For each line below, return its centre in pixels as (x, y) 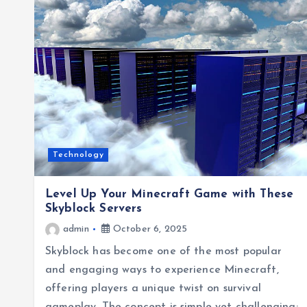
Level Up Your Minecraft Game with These (170, 194)
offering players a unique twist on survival (153, 288)
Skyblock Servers (94, 208)
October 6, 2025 (149, 229)
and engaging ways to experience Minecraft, (162, 270)
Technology (78, 155)
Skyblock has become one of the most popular (163, 251)
